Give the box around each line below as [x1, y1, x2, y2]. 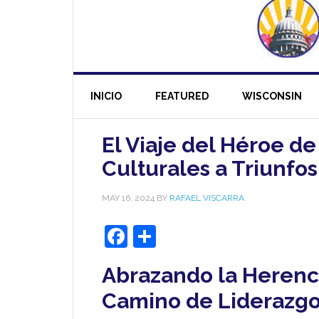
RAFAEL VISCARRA [169, 193, 244, 203]
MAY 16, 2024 [102, 193, 155, 203]
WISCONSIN [242, 90, 302, 102]
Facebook [127, 223, 229, 249]
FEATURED [155, 90, 209, 102]
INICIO [90, 90, 122, 102]
